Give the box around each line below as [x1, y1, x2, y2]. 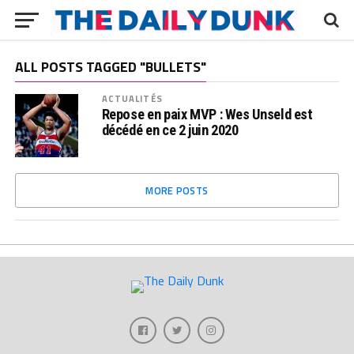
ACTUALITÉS [101, 92, 163, 105]
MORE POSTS [145, 183, 209, 198]
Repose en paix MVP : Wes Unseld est [101, 106, 313, 122]
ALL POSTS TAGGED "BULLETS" [14, 56, 206, 77]
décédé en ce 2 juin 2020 [101, 122, 239, 138]
